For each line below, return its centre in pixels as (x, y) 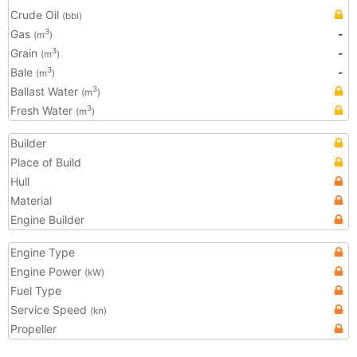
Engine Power (47, 271)
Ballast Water (46, 91)
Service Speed (50, 310)
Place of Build (46, 162)
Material (31, 200)
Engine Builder (47, 220)
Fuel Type (36, 290)
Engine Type (43, 252)
